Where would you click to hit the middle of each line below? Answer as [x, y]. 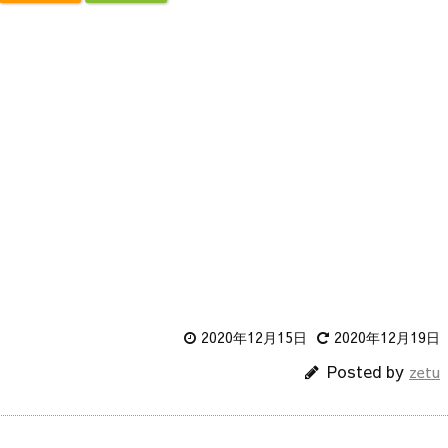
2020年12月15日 [254, 336]
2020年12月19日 [387, 336]
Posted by [368, 370]
